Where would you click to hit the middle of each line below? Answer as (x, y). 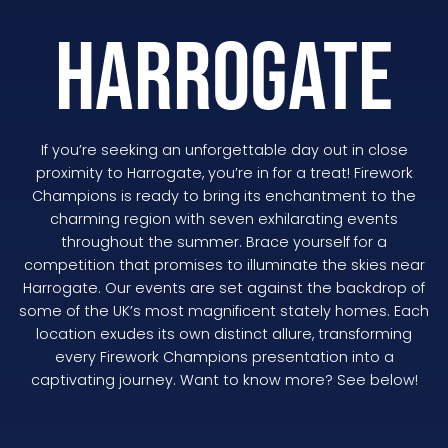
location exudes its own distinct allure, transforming (224, 334)
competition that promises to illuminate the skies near (224, 265)
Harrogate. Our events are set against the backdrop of (224, 288)
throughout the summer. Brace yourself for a (224, 242)
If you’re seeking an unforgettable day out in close (224, 150)
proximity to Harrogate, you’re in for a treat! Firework (224, 173)
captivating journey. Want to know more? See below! (224, 380)
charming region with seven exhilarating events (224, 219)
